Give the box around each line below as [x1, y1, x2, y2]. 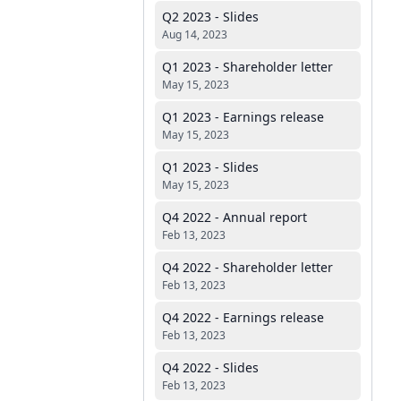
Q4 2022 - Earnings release [162, 309, 324, 326]
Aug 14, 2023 [162, 27, 227, 42]
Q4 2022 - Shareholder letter [162, 259, 333, 276]
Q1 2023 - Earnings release [162, 108, 324, 125]
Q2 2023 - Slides [162, 8, 259, 25]
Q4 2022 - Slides [162, 359, 259, 376]
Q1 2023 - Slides [162, 158, 259, 175]
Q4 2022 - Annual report [162, 209, 307, 226]
